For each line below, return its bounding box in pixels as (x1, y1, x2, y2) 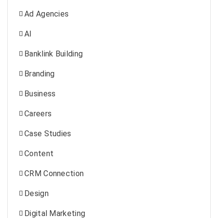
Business (24, 89, 56, 98)
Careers (24, 109, 52, 118)
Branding (24, 69, 55, 78)
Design (24, 189, 49, 198)
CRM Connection (24, 169, 84, 178)
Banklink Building (24, 49, 83, 58)
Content (24, 149, 54, 158)
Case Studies (24, 129, 72, 138)
